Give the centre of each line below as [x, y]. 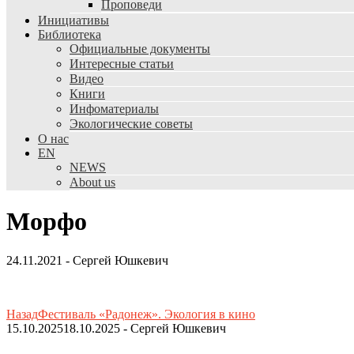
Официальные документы [140, 49]
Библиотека [70, 34]
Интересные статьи [122, 64]
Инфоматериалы [114, 109]
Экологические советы [131, 124]
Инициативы [73, 20]
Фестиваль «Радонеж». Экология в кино [147, 314]
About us [92, 182]
